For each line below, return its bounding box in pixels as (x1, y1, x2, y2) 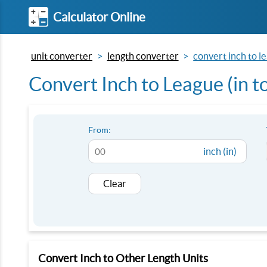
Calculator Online (53, 10, 145, 24)
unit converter (31, 51, 92, 61)
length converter (107, 51, 179, 61)
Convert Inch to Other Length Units (38, 252, 208, 265)
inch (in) (203, 146, 237, 157)
